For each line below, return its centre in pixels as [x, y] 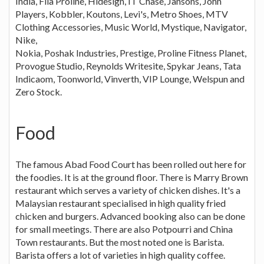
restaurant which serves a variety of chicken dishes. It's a [128, 190]
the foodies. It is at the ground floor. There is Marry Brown [132, 177]
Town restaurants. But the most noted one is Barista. [120, 242]
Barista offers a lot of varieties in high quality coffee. [120, 255]
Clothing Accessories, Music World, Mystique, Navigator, [131, 27]
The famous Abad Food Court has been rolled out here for [131, 164]
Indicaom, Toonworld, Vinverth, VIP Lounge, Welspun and [130, 78]
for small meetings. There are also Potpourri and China [124, 229]
